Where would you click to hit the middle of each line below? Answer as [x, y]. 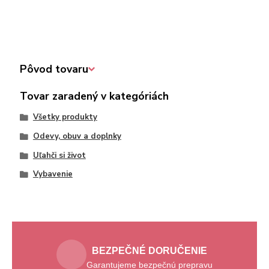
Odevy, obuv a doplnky [77, 136]
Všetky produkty [65, 117]
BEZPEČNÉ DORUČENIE [150, 250]
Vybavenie [53, 174]
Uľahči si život [59, 155]
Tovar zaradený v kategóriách [95, 96]
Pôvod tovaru [54, 69]
